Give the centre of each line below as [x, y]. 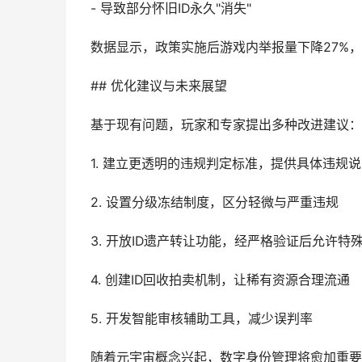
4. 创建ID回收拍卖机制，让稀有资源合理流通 [220, 280]
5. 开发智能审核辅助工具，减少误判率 [202, 319]
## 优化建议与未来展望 [159, 86]
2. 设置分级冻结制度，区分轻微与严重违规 [215, 202]
